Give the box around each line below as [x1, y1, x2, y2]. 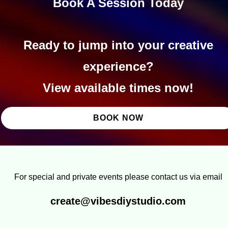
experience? [82, 59, 154, 73]
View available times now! [43, 80, 193, 95]
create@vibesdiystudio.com [50, 195, 186, 207]
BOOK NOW [93, 113, 144, 122]
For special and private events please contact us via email [14, 172, 222, 181]
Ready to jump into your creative [23, 38, 213, 52]
